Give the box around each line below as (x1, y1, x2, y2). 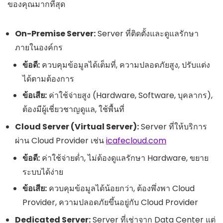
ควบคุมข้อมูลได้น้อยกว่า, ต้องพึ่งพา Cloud (47, 182, 195, 194)
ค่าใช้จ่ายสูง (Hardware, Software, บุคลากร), (47, 89, 213, 101)
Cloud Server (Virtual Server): (15, 120, 139, 132)
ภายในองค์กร (15, 41, 63, 53)
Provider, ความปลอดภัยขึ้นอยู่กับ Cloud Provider (22, 196, 198, 208)
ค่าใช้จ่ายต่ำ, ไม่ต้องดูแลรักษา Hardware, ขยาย (40, 152, 209, 164)
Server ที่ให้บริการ (139, 120, 207, 132)
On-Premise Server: (15, 27, 96, 39)
